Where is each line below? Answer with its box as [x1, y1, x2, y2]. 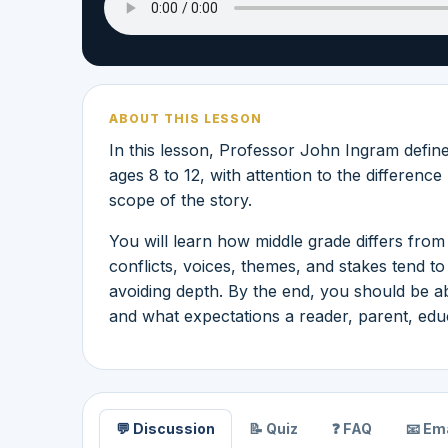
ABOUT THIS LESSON [109, 110, 263, 126]
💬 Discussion [116, 419, 215, 437]
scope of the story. [109, 189, 252, 210]
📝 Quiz [249, 419, 298, 437]
